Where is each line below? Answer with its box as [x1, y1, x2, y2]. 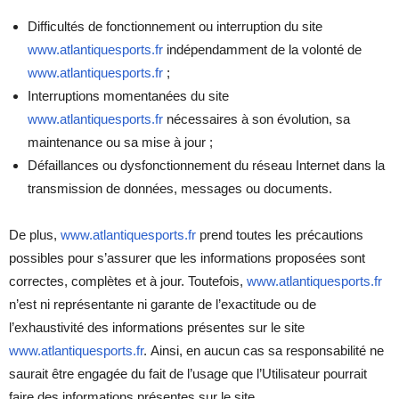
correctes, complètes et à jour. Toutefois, [9, 273, 247, 289]
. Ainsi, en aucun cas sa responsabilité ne [143, 342, 384, 358]
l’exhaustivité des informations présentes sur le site [9, 319, 305, 335]
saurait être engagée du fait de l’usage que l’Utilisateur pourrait [9, 365, 367, 381]
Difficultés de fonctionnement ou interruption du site [28, 18, 322, 34]
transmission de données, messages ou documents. [28, 180, 332, 196]
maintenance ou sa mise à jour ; [28, 134, 213, 150]
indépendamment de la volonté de [167, 41, 362, 57]
